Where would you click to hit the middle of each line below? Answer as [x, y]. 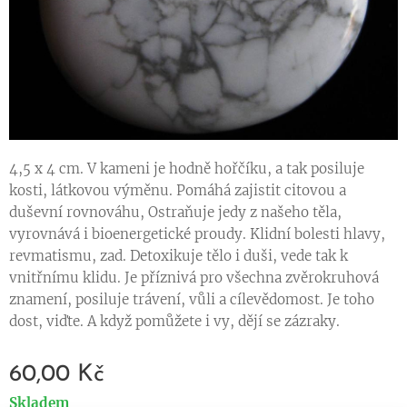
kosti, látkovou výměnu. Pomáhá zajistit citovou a [178, 191]
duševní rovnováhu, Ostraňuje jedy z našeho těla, [175, 213]
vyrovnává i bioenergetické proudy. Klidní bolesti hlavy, [197, 234]
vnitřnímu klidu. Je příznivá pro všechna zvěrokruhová [194, 278]
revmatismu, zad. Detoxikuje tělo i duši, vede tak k [179, 256]
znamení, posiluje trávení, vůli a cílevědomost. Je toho [192, 300]
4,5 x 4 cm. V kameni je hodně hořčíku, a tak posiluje [187, 169]
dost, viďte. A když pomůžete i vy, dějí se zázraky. [174, 322]
